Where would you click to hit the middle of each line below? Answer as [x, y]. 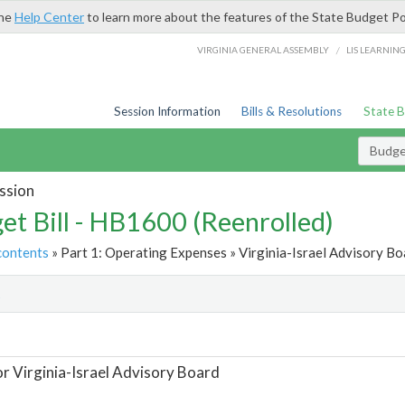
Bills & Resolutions [292, 111]
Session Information [167, 111]
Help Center [49, 17]
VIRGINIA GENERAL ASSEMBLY [264, 49]
